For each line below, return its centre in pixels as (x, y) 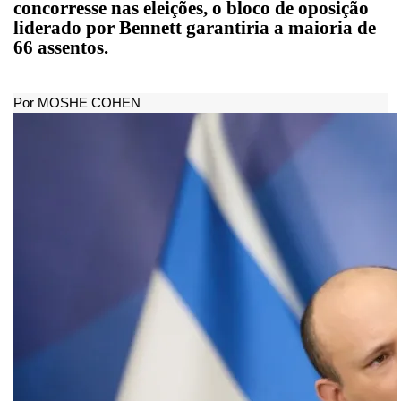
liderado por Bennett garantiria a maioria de (195, 27)
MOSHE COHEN (89, 102)
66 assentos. (61, 47)
